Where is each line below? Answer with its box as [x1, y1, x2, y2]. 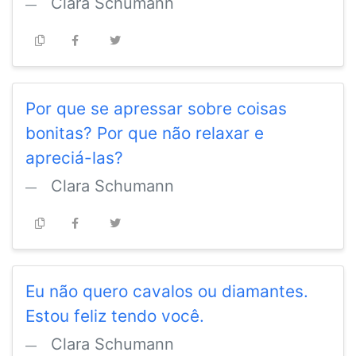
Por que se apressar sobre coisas [25, 99, 287, 119]
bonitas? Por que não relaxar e [25, 123, 264, 144]
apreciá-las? [25, 148, 123, 168]
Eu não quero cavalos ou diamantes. [25, 281, 308, 302]
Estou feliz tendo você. [25, 306, 204, 327]
